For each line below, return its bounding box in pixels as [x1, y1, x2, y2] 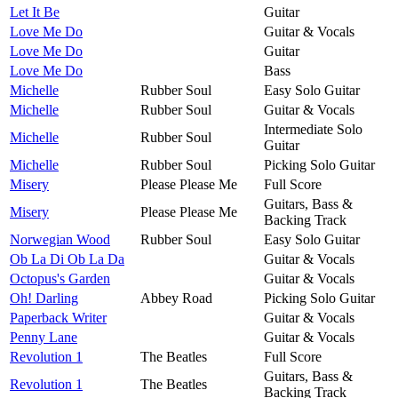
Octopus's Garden [10, 270, 110, 286]
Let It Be [10, 4, 60, 20]
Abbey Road [140, 290, 212, 306]
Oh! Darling [10, 290, 78, 306]
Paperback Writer [10, 309, 107, 325]
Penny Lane [10, 329, 77, 345]
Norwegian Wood [10, 231, 110, 247]
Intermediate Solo [264, 121, 362, 137]
